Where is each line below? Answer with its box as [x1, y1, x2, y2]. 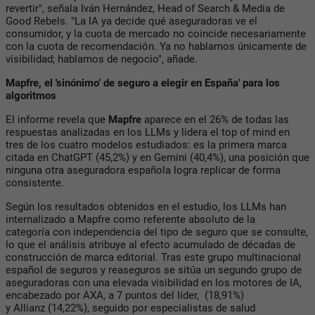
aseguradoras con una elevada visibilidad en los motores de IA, [6, 276, 302, 289]
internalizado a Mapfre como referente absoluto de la [6, 212, 255, 226]
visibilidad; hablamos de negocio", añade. [6, 52, 198, 65]
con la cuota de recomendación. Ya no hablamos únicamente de [6, 39, 307, 53]
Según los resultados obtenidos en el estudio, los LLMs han [6, 200, 286, 213]
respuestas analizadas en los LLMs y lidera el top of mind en [6, 125, 290, 139]
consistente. [6, 176, 64, 189]
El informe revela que [6, 112, 108, 126]
